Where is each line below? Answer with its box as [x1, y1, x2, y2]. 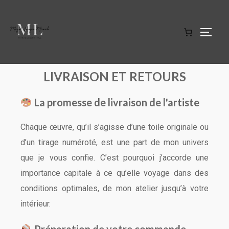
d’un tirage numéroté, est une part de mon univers [20, 138, 209, 147]
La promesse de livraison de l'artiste [32, 96, 199, 108]
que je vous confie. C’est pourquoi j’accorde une [20, 153, 209, 163]
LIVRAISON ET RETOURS [43, 69, 186, 84]
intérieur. [20, 199, 51, 209]
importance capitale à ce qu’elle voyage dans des [20, 168, 209, 178]
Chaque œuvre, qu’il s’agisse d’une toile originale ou [20, 122, 209, 132]
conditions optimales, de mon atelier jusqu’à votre [20, 184, 209, 193]
